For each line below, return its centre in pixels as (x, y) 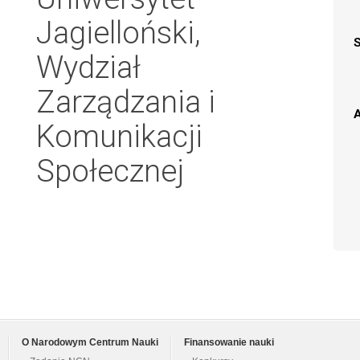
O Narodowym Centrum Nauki (90, 343)
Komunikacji (119, 136)
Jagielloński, (118, 33)
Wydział (88, 67)
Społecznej (110, 171)
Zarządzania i (126, 102)
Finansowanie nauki (229, 343)
